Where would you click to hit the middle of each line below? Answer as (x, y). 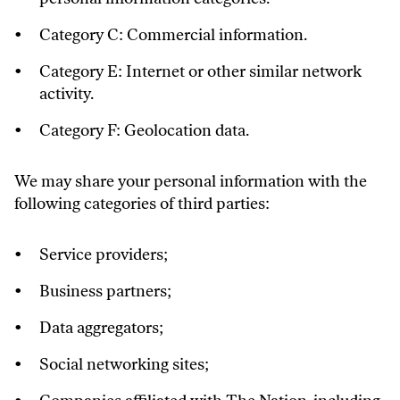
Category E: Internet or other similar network (200, 71)
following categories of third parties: (142, 204)
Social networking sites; (124, 364)
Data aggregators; (101, 328)
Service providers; (104, 254)
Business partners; (105, 291)
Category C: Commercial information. (173, 35)
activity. (67, 94)
